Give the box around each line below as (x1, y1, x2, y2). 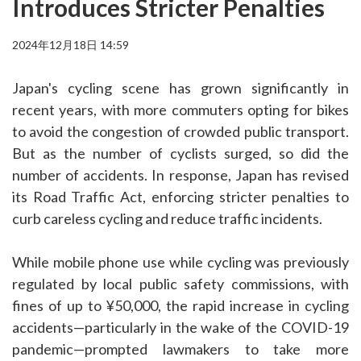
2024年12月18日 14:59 (12, 38, 129, 52)
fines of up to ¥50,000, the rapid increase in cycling (12, 297, 349, 315)
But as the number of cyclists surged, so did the (12, 144, 349, 163)
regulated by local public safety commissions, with (12, 275, 349, 293)
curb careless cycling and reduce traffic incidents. (12, 210, 322, 228)
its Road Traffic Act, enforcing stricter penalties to (12, 188, 349, 206)
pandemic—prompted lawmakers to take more (12, 340, 349, 359)
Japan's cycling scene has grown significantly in (12, 79, 349, 98)
